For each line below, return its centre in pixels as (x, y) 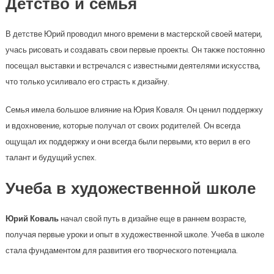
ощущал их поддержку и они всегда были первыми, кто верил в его (128, 142)
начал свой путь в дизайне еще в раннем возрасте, (152, 219)
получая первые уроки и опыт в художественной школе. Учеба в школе (135, 235)
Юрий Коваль (32, 219)
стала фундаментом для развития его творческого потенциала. (121, 250)
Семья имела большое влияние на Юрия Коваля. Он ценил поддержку (134, 110)
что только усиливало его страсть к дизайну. (87, 82)
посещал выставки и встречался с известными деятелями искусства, (133, 66)
